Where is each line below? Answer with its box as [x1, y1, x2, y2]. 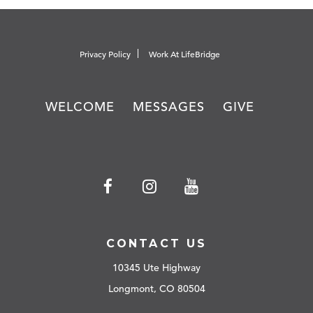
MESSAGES [132, 98, 205, 115]
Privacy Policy [79, 48, 131, 60]
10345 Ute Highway [112, 261, 201, 275]
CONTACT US [105, 237, 208, 251]
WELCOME [45, 98, 115, 115]
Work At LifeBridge [148, 48, 220, 60]
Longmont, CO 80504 [108, 282, 205, 296]
